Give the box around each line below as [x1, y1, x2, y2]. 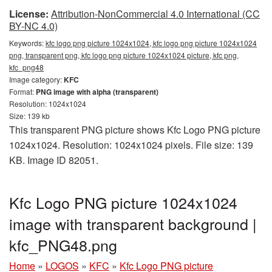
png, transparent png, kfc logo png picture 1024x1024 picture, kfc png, [9, 50, 239, 60]
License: [9, 7, 49, 21]
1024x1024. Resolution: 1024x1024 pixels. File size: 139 [9, 138, 253, 152]
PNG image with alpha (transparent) [36, 86, 158, 97]
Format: [9, 86, 36, 97]
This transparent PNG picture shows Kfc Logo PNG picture [9, 123, 260, 137]
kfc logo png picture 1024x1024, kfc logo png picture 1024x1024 [46, 38, 257, 48]
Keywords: [9, 38, 46, 48]
